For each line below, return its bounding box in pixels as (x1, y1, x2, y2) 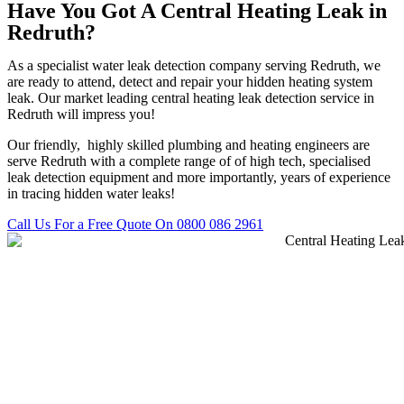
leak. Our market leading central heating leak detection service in (7, 90, 374, 106)
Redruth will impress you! (7, 106, 155, 122)
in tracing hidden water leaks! (7, 186, 175, 201)
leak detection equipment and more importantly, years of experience (7, 170, 390, 185)
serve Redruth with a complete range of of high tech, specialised (7, 153, 371, 169)
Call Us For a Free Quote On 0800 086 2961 (7, 216, 263, 232)
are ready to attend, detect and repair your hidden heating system (7, 74, 372, 89)
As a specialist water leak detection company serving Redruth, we (7, 58, 381, 73)
